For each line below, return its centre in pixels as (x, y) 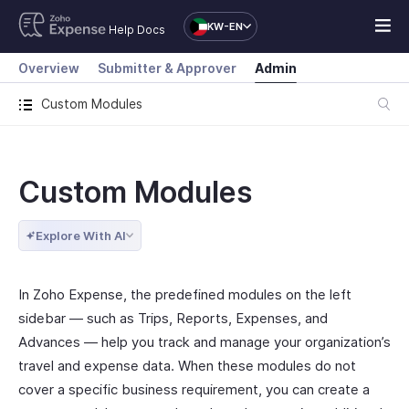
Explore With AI (81, 236)
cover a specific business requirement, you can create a (194, 389)
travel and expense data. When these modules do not (187, 366)
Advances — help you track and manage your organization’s (204, 342)
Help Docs (136, 30)
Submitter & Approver (167, 68)
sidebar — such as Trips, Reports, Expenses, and (173, 318)
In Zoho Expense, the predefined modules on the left (185, 294)
